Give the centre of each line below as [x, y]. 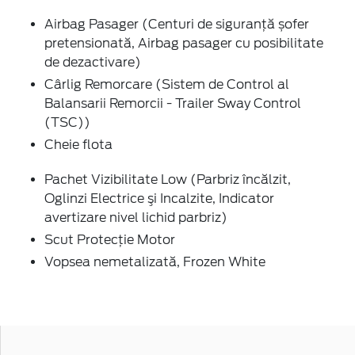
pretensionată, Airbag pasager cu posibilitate [184, 43]
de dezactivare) [93, 62]
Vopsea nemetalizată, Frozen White [155, 261]
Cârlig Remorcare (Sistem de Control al [167, 84]
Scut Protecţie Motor [110, 239]
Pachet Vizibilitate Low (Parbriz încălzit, [168, 179]
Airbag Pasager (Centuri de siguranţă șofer [177, 24]
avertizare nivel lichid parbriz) [136, 217]
